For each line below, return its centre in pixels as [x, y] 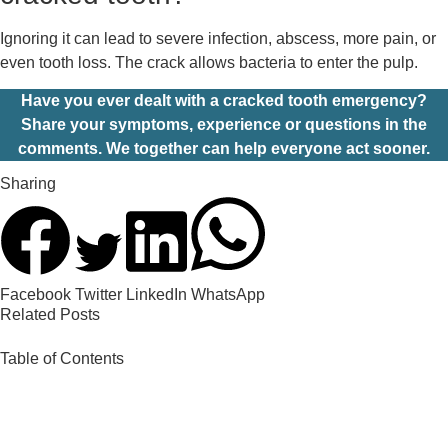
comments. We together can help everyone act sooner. [224, 149]
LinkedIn [156, 295]
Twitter [98, 295]
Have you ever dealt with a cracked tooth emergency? [224, 101]
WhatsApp [228, 295]
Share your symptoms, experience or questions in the [224, 125]
